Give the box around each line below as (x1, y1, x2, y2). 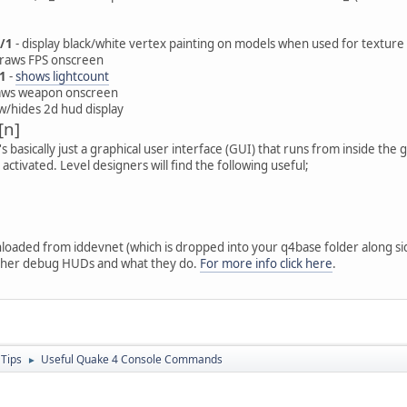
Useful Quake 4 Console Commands (41, 351, 223, 367)
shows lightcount (15, 67, 109, 84)
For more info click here (200, 254, 333, 272)
